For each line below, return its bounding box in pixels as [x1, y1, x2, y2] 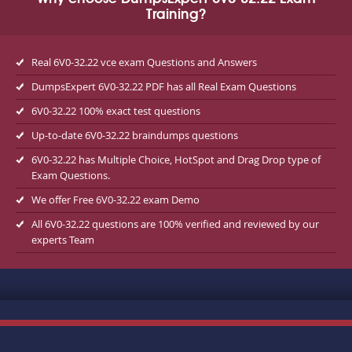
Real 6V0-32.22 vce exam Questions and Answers [31, 55, 257, 69]
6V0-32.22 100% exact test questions [31, 104, 200, 118]
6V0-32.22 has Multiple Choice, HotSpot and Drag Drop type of [31, 152, 321, 167]
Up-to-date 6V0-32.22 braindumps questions [31, 128, 238, 142]
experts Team [31, 233, 94, 247]
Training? [146, 8, 206, 22]
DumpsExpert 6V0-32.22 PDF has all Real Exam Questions [31, 79, 296, 93]
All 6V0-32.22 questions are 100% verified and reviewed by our [31, 217, 319, 231]
